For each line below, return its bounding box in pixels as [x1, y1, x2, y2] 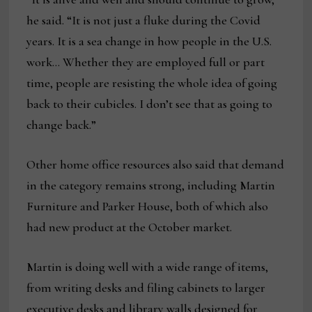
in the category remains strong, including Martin [26, 178, 276, 194]
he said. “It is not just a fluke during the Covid [26, 13, 261, 29]
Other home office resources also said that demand [26, 157, 285, 173]
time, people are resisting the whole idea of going [26, 75, 278, 91]
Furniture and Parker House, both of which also [26, 198, 269, 214]
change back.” [26, 117, 97, 133]
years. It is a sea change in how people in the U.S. [26, 33, 272, 49]
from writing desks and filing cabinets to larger [26, 280, 266, 296]
